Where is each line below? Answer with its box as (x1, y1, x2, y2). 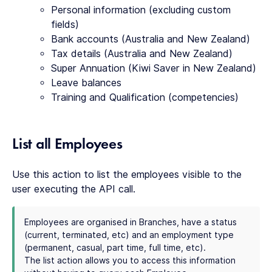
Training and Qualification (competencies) (51, 92, 239, 103)
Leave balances (51, 77, 121, 89)
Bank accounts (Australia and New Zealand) (51, 33, 250, 45)
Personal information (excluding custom (51, 4, 231, 16)
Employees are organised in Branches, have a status (24, 217, 237, 227)
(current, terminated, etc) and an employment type (24, 230, 234, 240)
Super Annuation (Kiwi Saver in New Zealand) (51, 63, 256, 74)
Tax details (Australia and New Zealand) (51, 48, 233, 59)
